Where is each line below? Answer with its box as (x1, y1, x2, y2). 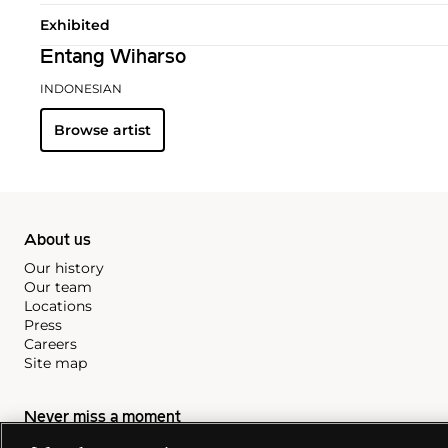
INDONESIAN (40, 81, 122, 97)
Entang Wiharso (40, 48, 186, 69)
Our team (24, 278, 92, 297)
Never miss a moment (24, 410, 181, 427)
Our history (24, 259, 104, 278)
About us (24, 233, 91, 250)
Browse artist (54, 121, 151, 140)
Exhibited (40, 16, 110, 35)
